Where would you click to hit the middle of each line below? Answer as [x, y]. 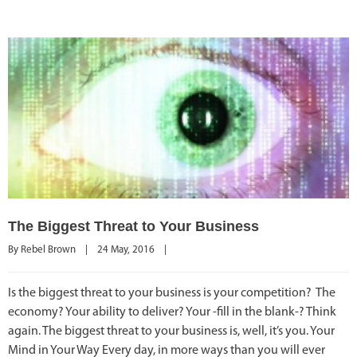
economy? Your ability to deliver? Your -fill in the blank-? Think [172, 312]
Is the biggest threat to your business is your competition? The [172, 293]
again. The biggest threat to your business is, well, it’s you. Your [171, 331]
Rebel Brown [48, 249]
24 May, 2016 [131, 249]
